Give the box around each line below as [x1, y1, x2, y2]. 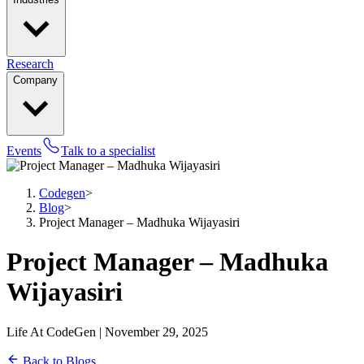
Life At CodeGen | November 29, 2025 [6, 324, 208, 339]
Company [13, 74, 58, 86]
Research [6, 57, 54, 71]
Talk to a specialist [61, 144, 155, 158]
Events [6, 144, 41, 158]
